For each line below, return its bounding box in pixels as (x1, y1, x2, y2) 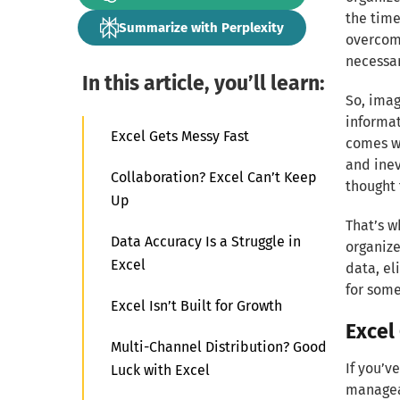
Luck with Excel (111, 362, 210, 379)
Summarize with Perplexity (119, 19, 284, 36)
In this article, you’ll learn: (82, 71, 325, 96)
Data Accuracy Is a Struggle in (111, 233, 301, 250)
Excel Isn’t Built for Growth (111, 297, 282, 314)
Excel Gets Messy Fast (111, 128, 249, 145)
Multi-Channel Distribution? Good (111, 338, 327, 355)
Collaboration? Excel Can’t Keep (111, 169, 317, 186)
